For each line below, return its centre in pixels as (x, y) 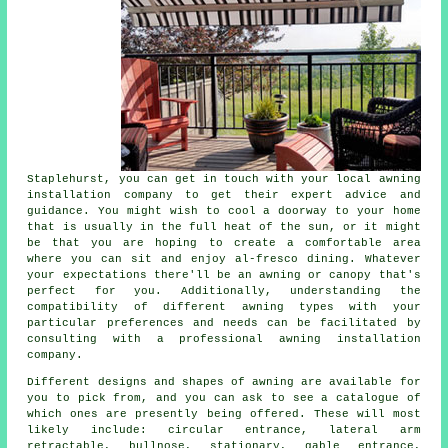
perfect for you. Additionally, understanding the (224, 290)
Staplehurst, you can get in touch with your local (203, 178)
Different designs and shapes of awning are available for (224, 381)
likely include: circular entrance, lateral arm (224, 429)
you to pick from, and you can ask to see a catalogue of (224, 397)
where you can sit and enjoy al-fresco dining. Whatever (224, 258)
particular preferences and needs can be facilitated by (224, 322)
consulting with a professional (153, 338)
